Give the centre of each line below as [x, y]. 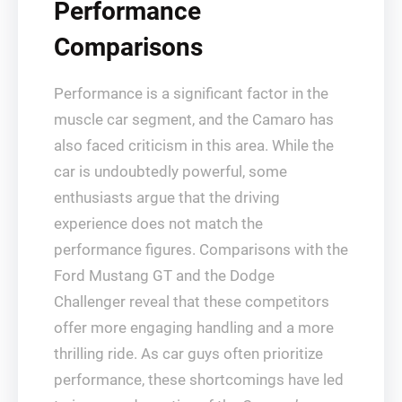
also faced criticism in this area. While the [194, 145]
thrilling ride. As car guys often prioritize [188, 354]
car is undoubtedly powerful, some [170, 171]
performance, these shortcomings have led [199, 380]
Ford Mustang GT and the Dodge [164, 275]
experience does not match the [158, 223]
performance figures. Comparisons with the [201, 249]
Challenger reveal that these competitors [192, 301]
